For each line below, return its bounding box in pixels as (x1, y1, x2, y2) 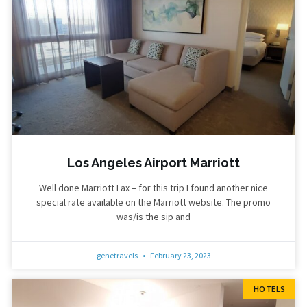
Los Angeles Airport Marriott (67, 156, 240, 171)
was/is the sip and (116, 210, 191, 223)
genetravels (96, 250, 139, 261)
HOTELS (253, 283, 286, 294)
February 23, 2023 (148, 250, 211, 261)
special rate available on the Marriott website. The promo (36, 196, 271, 209)
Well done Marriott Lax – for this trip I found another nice (39, 182, 268, 195)
